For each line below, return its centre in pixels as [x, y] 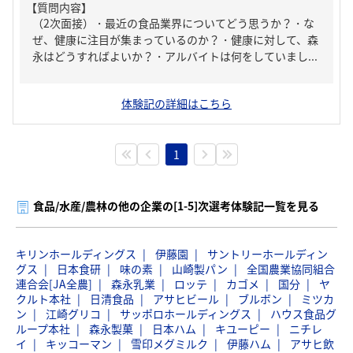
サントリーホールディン [268, 254]
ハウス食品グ [303, 314]
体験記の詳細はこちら [176, 103]
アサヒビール [186, 299]
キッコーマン [79, 344]
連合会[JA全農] [54, 284]
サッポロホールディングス [186, 314]
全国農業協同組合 [291, 269]
